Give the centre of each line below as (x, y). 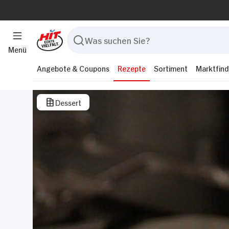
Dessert (68, 102)
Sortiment (171, 68)
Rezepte (132, 68)
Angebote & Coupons (73, 68)
